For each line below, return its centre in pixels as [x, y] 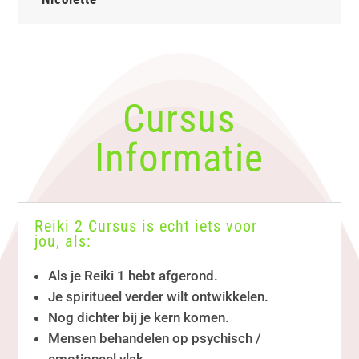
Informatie [179, 159]
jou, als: [63, 242]
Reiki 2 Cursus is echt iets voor [146, 227]
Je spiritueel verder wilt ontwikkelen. [159, 297]
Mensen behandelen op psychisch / [155, 339]
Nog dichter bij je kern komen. [139, 318]
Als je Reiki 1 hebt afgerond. [133, 276]
